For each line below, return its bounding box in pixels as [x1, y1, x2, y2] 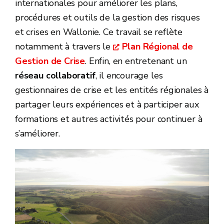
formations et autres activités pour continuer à [15, 113, 202, 125]
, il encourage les [95, 69, 163, 81]
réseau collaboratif [15, 69, 95, 81]
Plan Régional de [121, 40, 193, 52]
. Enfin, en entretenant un [85, 55, 187, 67]
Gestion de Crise [15, 55, 85, 67]
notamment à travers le [15, 40, 113, 52]
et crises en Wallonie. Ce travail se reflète [15, 26, 183, 38]
